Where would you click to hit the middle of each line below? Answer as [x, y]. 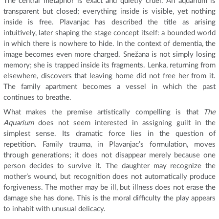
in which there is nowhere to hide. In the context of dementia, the [109, 44]
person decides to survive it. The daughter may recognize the [109, 166]
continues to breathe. [37, 98]
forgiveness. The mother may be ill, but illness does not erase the [109, 187]
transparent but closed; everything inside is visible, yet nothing [109, 12]
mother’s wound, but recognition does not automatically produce [109, 176]
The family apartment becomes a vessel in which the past [109, 87]
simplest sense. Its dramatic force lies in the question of [109, 133]
